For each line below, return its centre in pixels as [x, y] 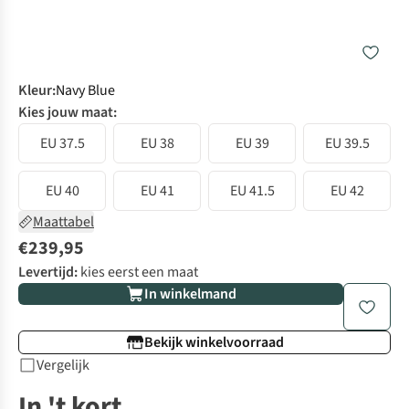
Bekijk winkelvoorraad [214, 343]
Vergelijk [63, 366]
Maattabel [63, 222]
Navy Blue [85, 91]
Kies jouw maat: [68, 113]
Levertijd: [48, 273]
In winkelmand [190, 294]
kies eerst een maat [139, 273]
